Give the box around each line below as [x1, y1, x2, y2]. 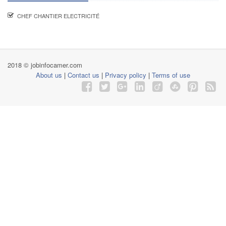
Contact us [68, 70, 99, 80]
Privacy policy [105, 70, 146, 80]
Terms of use [152, 70, 190, 80]
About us [36, 70, 62, 80]
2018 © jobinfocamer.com [8, 60, 82, 70]
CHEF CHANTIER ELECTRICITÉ [17, 12, 99, 20]
